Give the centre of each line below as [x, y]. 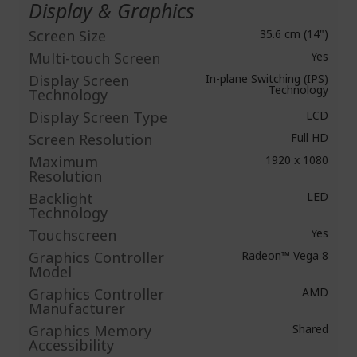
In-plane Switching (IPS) [265, 78]
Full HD [308, 137]
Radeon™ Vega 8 [283, 255]
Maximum [63, 162]
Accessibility [71, 345]
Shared [309, 329]
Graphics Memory [90, 331]
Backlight [61, 198]
